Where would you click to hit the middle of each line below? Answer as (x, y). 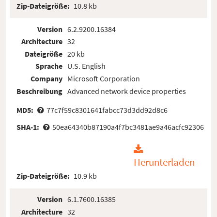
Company (47, 79)
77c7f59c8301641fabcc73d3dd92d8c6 (107, 110)
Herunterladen (164, 163)
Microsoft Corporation (103, 79)
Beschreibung (40, 91)
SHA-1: (29, 127)
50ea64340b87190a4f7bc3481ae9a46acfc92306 (128, 127)
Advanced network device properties (126, 91)
